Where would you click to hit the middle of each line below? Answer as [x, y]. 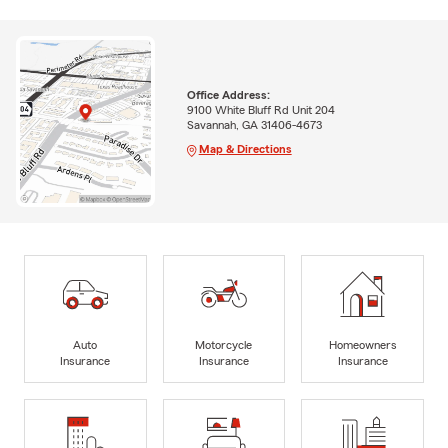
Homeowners [362, 344]
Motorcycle [224, 344]
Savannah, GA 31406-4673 [254, 124]
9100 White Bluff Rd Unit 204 [260, 109]
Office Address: [228, 94]
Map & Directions [245, 148]
